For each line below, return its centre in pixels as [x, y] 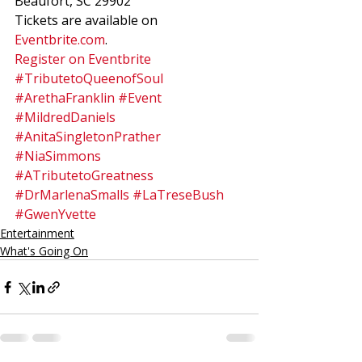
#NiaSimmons [58, 156]
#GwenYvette [55, 214]
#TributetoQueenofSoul [89, 78]
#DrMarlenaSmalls [72, 195]
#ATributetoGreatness [84, 175]
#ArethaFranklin [65, 98]
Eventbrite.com [60, 40]
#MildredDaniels [65, 117]
